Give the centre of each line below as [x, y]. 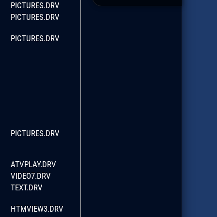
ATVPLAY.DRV [33, 164]
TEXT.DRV [26, 187]
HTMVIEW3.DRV [37, 209]
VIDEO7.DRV [31, 176]
